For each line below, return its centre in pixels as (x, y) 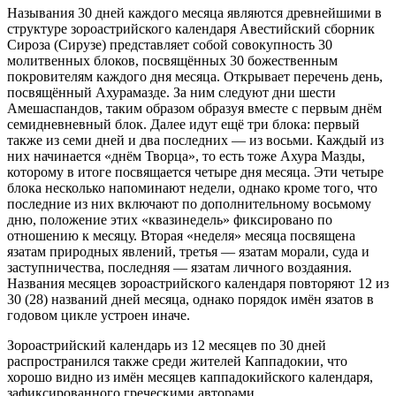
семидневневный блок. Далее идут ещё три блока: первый (183, 124)
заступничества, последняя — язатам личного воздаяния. (179, 267)
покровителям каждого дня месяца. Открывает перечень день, (195, 76)
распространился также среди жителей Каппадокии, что (177, 361)
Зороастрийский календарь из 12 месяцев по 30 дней (167, 345)
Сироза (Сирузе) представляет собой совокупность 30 (170, 44)
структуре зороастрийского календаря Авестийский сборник (191, 28)
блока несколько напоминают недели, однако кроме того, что (192, 187)
